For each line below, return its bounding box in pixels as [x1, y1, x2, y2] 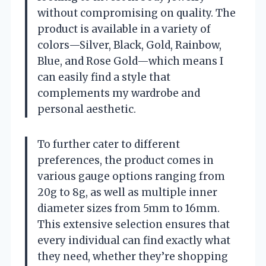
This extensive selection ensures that [37, 217, 230, 231]
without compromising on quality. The [37, 6, 236, 20]
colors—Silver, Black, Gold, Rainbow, [37, 38, 221, 52]
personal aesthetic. [37, 102, 136, 116]
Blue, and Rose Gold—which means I [37, 54, 223, 68]
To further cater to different [37, 137, 180, 151]
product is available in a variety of [37, 22, 211, 36]
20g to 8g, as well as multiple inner [37, 185, 217, 199]
